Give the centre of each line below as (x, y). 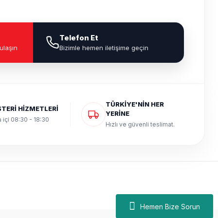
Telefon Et (79, 37)
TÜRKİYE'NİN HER (135, 104)
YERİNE (118, 113)
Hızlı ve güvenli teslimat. (140, 124)
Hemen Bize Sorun (170, 206)
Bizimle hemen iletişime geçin (104, 47)
